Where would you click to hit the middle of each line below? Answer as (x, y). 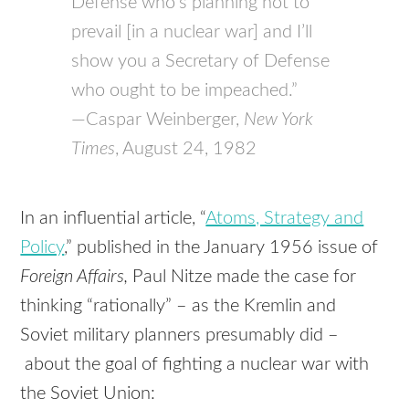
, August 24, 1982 (186, 148)
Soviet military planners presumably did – (180, 335)
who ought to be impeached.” (185, 90)
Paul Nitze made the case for (245, 276)
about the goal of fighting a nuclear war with (195, 364)
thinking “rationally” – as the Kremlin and (178, 305)
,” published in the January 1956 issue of (221, 247)
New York (279, 119)
